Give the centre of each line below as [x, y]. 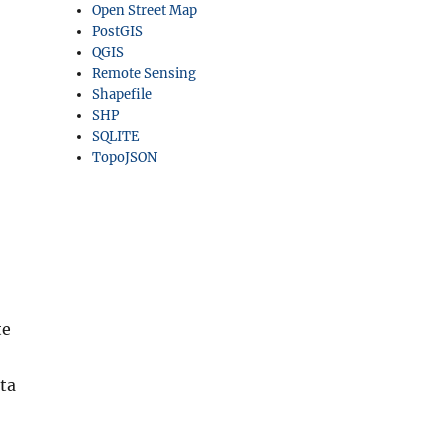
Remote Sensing [144, 73]
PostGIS [118, 31]
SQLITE [116, 136]
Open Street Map [145, 10]
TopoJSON [125, 157]
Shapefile [122, 94]
